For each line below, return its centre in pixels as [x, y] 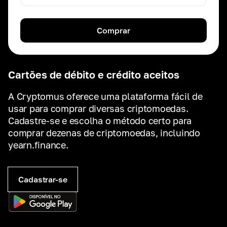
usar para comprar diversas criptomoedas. [98, 108]
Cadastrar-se [43, 179]
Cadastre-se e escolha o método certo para [100, 121]
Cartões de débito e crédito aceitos [94, 74]
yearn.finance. [38, 145]
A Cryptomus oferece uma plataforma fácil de [105, 96]
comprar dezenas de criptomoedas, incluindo [104, 133]
